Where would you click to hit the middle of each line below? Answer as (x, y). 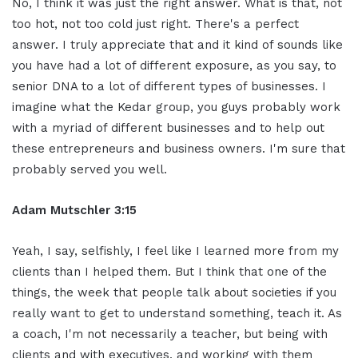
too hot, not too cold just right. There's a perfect (155, 24)
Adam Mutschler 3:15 (74, 210)
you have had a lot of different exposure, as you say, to (174, 65)
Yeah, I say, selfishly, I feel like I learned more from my (175, 251)
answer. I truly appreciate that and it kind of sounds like (177, 44)
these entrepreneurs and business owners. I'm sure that (179, 148)
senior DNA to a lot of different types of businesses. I (169, 86)
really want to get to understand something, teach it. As (177, 313)
